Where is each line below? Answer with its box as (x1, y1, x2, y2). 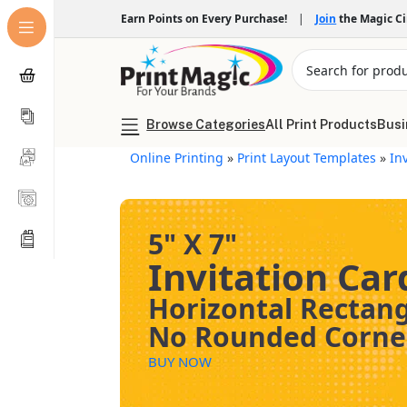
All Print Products (265, 117, 378, 132)
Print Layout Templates (237, 149, 377, 166)
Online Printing (130, 149, 224, 166)
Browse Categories (146, 117, 266, 132)
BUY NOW (148, 352, 213, 371)
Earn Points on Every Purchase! (121, 10, 293, 26)
